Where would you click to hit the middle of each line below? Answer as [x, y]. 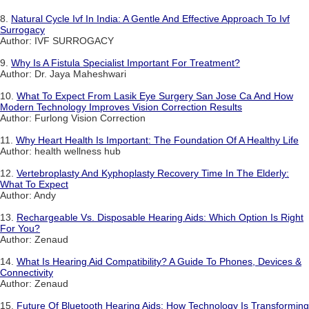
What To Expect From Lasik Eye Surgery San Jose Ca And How [155, 96]
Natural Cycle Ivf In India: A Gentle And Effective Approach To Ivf [150, 19]
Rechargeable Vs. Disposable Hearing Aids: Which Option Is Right [160, 218]
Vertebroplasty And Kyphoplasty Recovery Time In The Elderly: [153, 173]
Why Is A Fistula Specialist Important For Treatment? [126, 63]
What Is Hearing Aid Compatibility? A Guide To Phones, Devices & [159, 262]
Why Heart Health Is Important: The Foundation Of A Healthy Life [157, 140]
